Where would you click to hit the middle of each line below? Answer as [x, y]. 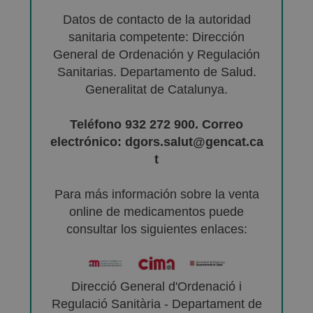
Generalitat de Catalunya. [156, 89]
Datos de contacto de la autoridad [156, 19]
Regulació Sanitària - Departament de [156, 304]
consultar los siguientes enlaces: [156, 229]
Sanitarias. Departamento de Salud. [156, 72]
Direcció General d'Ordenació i [156, 286]
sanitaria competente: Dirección [156, 37]
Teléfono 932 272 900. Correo [156, 124]
